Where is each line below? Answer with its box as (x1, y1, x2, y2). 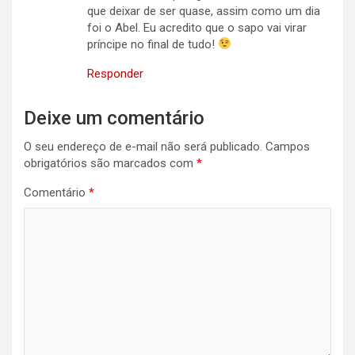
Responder (87, 66, 143, 81)
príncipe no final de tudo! (87, 36, 218, 52)
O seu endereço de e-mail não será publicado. (24, 139, 262, 154)
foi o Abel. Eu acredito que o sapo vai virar (87, 20, 307, 35)
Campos (265, 139, 310, 154)
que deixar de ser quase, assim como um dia (87, 3, 320, 18)
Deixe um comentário (24, 106, 204, 129)
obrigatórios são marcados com (24, 155, 197, 170)
